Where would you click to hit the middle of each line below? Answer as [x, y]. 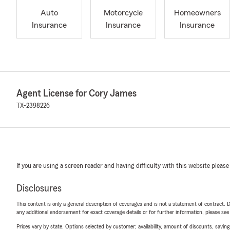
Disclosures [39, 188]
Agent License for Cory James [76, 93]
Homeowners [197, 13]
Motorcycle [123, 13]
